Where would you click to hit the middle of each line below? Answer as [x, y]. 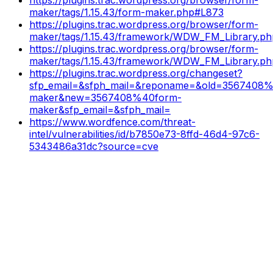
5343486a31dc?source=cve [94, 146]
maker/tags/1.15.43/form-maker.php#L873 [126, 12]
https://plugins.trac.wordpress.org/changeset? [136, 73]
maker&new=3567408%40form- [105, 97]
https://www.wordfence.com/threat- [112, 122]
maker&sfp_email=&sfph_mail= [100, 109]
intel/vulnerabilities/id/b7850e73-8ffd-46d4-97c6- [144, 134]
